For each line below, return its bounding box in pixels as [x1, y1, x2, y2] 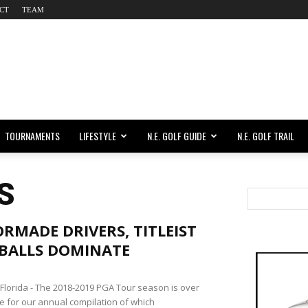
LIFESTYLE [79, 129, 116, 143]
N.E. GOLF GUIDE [147, 129, 206, 143]
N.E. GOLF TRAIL [237, 129, 294, 143]
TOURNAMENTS [5, 129, 60, 143]
